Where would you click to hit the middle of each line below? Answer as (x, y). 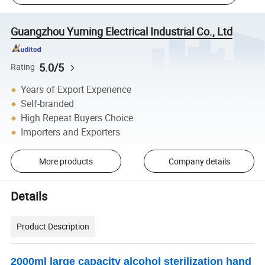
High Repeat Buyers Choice (77, 118)
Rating (23, 67)
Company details (199, 161)
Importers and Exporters (71, 132)
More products (66, 161)
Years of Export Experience (76, 90)
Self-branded (48, 104)
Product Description (53, 227)
